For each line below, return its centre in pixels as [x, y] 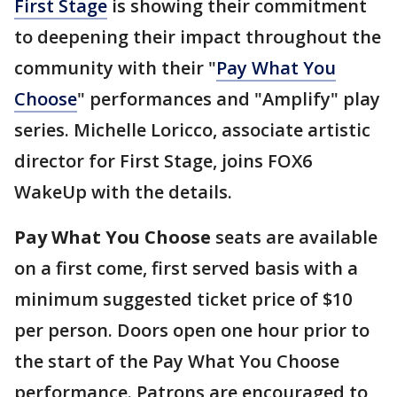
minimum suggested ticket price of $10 [183, 299]
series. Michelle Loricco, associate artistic [192, 130]
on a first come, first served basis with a [186, 268]
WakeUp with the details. [125, 192]
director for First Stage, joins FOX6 [163, 161]
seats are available [296, 237]
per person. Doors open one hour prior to [192, 330]
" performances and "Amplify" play [229, 99]
